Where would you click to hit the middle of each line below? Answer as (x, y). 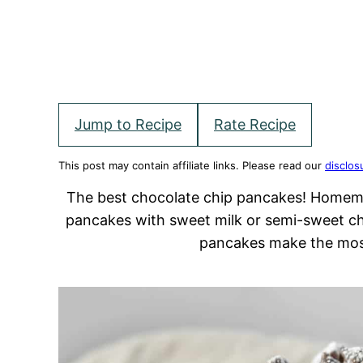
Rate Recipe (255, 124)
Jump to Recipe (128, 124)
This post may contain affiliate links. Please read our (192, 165)
